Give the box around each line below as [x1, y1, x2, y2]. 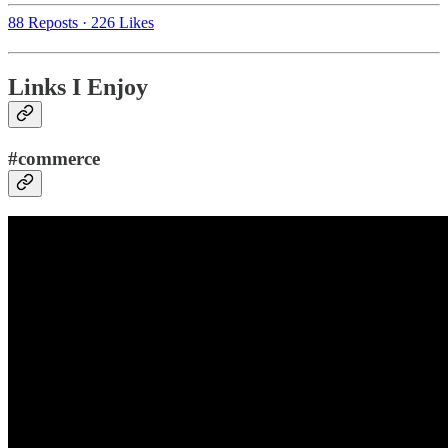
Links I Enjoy [8, 74, 148, 101]
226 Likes [91, 14, 154, 32]
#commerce [8, 148, 100, 170]
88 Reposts [8, 14, 78, 32]
